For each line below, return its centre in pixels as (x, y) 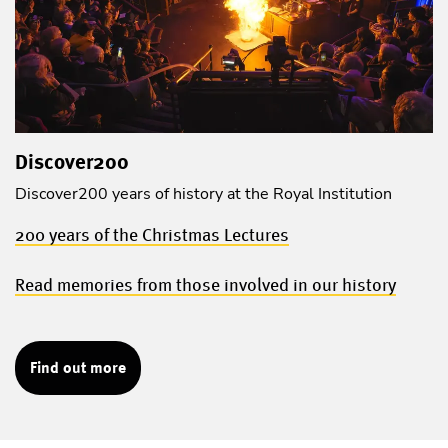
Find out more (78, 367)
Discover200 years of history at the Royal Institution (203, 193)
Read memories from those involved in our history (205, 284)
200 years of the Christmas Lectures (152, 234)
